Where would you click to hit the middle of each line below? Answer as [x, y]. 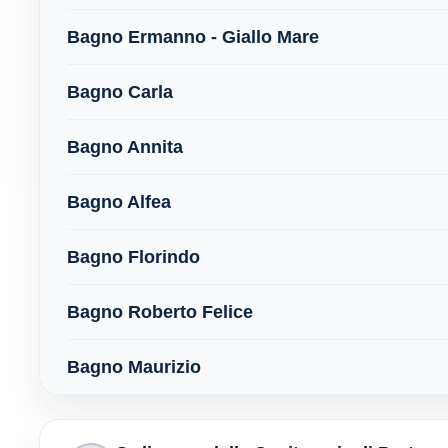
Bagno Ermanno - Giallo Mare [192, 36]
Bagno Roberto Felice [159, 311]
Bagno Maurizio [133, 366]
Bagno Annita [124, 146]
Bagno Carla [119, 91]
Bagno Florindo [133, 256]
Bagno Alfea [118, 201]
